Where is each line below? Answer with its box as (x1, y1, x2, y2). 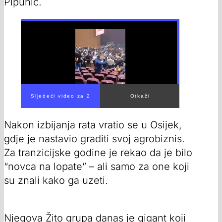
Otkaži (130, 93, 150, 99)
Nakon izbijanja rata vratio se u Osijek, (4, 118, 182, 131)
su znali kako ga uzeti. (4, 174, 108, 186)
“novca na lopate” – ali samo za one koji (4, 160, 189, 172)
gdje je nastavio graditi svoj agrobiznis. (4, 132, 185, 145)
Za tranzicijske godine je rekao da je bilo (4, 146, 192, 159)
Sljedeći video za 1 (30, 93, 91, 99)
